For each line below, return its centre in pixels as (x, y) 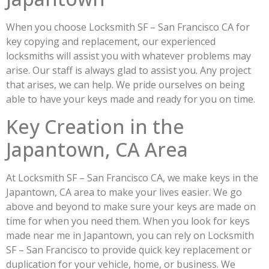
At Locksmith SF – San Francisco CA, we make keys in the (132, 177)
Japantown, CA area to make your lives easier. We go (124, 192)
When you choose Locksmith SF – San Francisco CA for (128, 27)
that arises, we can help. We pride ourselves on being (125, 85)
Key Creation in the (95, 126)
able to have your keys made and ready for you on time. (133, 99)
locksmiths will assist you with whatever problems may (128, 56)
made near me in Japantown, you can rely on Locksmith (130, 235)
